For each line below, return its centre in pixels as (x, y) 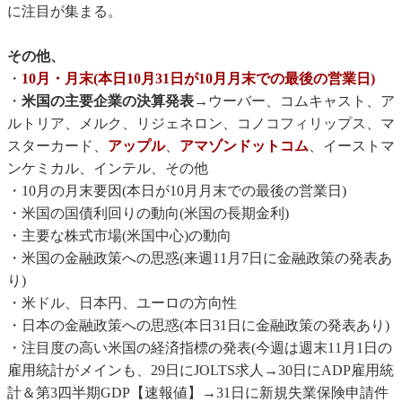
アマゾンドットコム (244, 146)
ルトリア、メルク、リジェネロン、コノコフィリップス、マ (201, 124)
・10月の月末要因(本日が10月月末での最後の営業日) (177, 191)
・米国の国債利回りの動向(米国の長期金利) (148, 214)
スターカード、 (57, 146)
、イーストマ (352, 146)
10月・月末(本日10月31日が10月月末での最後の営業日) (198, 79)
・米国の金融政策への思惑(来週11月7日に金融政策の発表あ (200, 258)
